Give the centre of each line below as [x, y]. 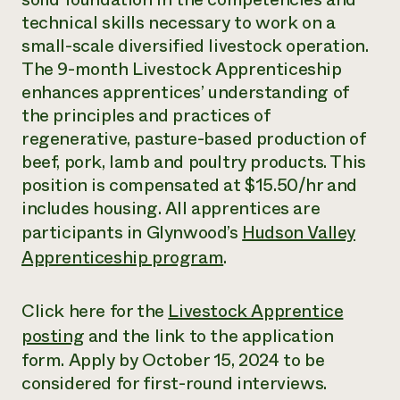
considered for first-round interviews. [174, 383]
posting [53, 336]
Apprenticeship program [123, 258]
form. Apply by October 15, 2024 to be [173, 360]
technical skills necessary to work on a [179, 23]
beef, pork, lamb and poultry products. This [194, 162]
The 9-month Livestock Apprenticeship [182, 69]
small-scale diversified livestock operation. [195, 46]
